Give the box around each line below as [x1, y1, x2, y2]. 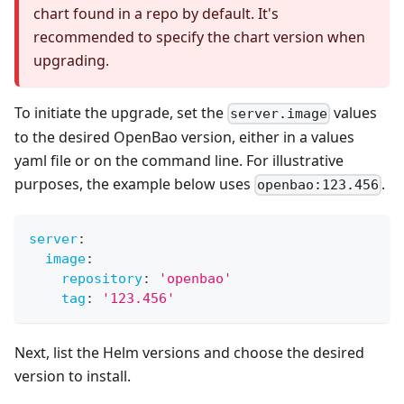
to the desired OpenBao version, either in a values [14, 126, 354, 147]
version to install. [14, 366, 131, 387]
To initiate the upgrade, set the [14, 102, 227, 123]
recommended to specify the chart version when [33, 26, 365, 47]
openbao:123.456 [257, 177, 380, 194]
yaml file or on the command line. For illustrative [14, 150, 344, 170]
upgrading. [33, 50, 109, 70]
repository [61, 271, 142, 288]
